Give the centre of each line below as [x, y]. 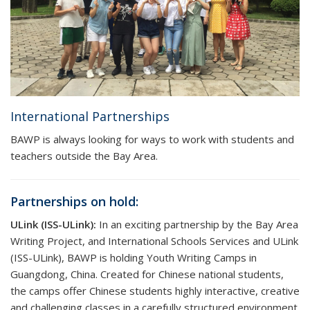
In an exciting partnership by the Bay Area [197, 224]
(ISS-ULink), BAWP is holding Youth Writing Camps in [134, 257]
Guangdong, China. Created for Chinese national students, [147, 274]
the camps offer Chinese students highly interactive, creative [155, 290]
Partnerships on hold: [74, 201]
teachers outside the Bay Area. [84, 155]
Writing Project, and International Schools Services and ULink [154, 240]
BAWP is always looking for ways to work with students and [152, 139]
